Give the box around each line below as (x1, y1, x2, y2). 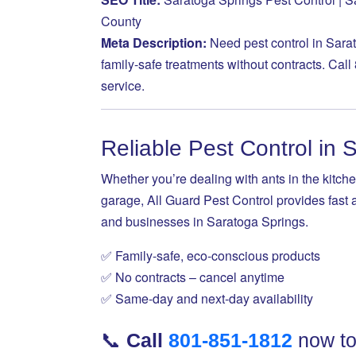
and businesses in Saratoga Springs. (101, 212, 308, 230)
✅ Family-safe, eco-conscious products (101, 246, 320, 265)
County (101, 12, 141, 30)
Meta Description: (101, 33, 207, 52)
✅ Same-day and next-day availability (101, 289, 313, 308)
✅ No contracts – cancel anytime (101, 268, 284, 286)
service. (101, 76, 145, 95)
